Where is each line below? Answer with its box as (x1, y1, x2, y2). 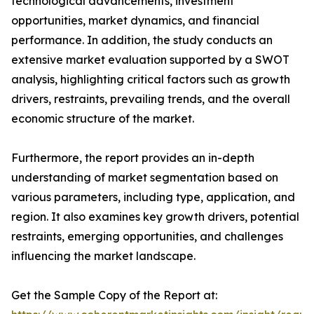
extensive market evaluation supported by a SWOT (11, 53, 289, 67)
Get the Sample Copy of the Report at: (11, 288, 217, 303)
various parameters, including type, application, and (11, 190, 295, 205)
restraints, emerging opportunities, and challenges (11, 229, 283, 244)
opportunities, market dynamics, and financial (11, 13, 259, 28)
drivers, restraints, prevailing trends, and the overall (11, 92, 290, 107)
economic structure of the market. (11, 111, 194, 126)
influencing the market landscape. (11, 249, 196, 264)
